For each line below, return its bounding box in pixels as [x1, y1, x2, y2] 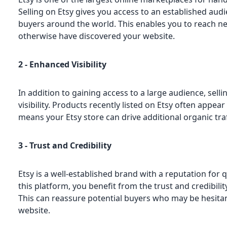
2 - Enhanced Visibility [18, 58, 107, 70]
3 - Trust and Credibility [18, 139, 112, 151]
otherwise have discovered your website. [18, 30, 175, 42]
